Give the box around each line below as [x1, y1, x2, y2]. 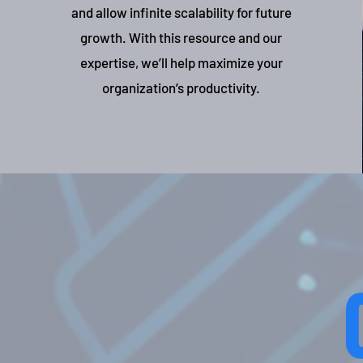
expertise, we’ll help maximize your [79, 54, 283, 70]
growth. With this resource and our [80, 29, 283, 45]
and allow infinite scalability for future [70, 4, 292, 20]
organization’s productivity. [102, 79, 261, 96]
